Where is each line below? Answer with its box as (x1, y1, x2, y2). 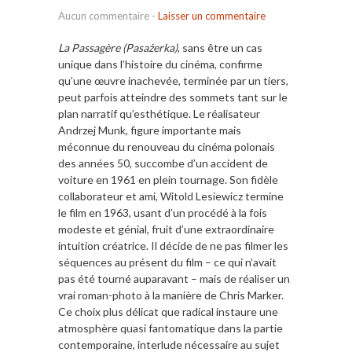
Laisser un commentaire (158, 9, 266, 23)
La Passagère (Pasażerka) (58, 41, 178, 55)
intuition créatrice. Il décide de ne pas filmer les (58, 239, 288, 253)
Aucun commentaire (58, 9, 149, 23)
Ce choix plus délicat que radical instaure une (58, 305, 278, 319)
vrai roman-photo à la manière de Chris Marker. (58, 288, 284, 302)
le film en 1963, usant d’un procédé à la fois (58, 206, 267, 220)
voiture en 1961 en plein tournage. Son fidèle (58, 173, 278, 187)
